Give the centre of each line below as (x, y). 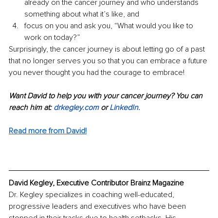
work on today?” (52, 37)
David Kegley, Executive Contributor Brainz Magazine (96, 183)
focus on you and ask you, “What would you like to (110, 26)
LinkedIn (124, 107)
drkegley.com (76, 107)
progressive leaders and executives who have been (98, 207)
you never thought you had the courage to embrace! (97, 72)
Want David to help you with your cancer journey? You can (107, 96)
